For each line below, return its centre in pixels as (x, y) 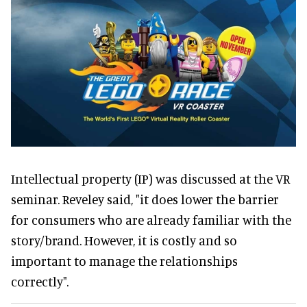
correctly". (40, 281)
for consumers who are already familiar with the (151, 219)
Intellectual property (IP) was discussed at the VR (150, 178)
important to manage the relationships (124, 260)
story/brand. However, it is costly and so (124, 240)
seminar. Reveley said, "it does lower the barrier (145, 199)
